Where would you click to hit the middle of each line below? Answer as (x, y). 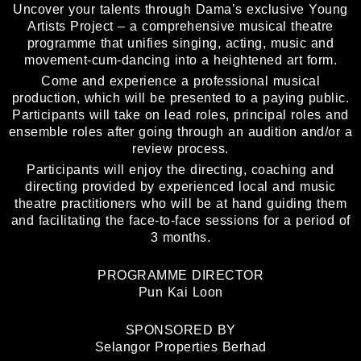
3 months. (180, 238)
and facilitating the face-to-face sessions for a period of (180, 221)
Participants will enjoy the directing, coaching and (180, 170)
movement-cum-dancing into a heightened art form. (180, 60)
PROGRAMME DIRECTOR (180, 276)
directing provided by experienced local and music (180, 187)
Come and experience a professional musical (180, 81)
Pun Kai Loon (180, 293)
